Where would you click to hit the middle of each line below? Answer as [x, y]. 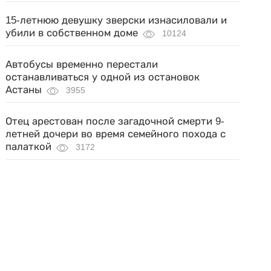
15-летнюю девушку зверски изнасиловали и [116, 20]
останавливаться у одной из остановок [103, 77]
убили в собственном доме [72, 33]
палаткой [29, 147]
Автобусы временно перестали [82, 64]
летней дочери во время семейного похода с [116, 134]
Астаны [24, 90]
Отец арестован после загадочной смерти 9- [115, 121]
